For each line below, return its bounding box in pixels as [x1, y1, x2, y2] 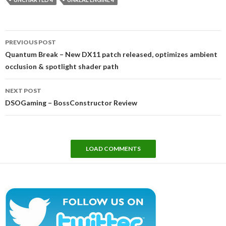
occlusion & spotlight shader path [5, 62, 119, 71]
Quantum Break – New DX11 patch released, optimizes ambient [5, 49, 217, 59]
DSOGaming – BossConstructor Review [5, 98, 137, 107]
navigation [5, 41, 63, 56]
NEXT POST [5, 86, 41, 94]
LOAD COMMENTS [85, 144, 141, 152]
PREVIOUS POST [5, 38, 56, 46]
